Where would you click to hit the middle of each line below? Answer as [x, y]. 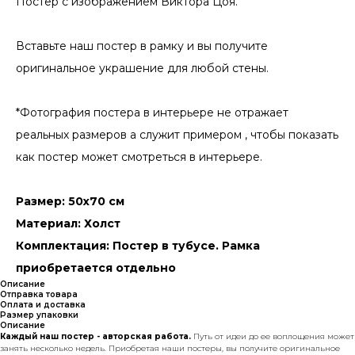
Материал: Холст [68, 224]
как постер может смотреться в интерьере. [139, 157]
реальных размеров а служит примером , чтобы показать [177, 135]
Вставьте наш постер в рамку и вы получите [142, 46]
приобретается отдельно [96, 268]
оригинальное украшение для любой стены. [142, 69]
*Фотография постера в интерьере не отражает [152, 113]
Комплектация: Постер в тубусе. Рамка [138, 246]
